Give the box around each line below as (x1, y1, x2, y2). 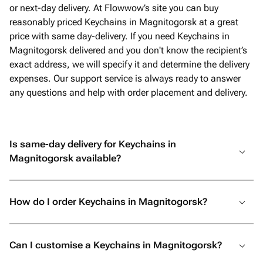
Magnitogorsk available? (9, 153, 121, 164)
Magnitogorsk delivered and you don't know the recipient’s (9, 45, 247, 56)
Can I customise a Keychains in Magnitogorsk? (9, 240, 222, 251)
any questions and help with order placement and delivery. (9, 87, 248, 98)
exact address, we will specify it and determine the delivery (9, 59, 249, 70)
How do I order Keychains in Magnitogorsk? (9, 196, 207, 207)
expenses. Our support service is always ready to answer (9, 73, 241, 84)
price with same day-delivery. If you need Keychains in (9, 31, 230, 42)
